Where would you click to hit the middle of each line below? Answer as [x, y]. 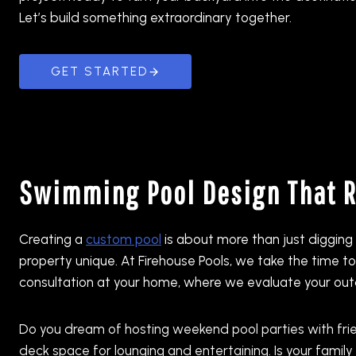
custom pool [124, 239]
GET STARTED [99, 72]
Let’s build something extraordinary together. [155, 17]
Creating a [52, 239]
